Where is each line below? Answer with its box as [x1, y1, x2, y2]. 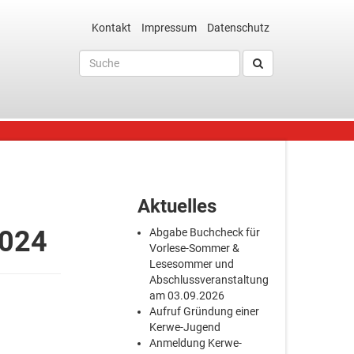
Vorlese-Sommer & [149, 242, 240, 254]
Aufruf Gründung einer [149, 305, 260, 318]
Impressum [141, 21, 197, 34]
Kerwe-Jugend [149, 321, 221, 333]
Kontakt [92, 21, 131, 34]
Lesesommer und [149, 258, 235, 270]
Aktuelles [137, 195, 217, 217]
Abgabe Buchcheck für [149, 226, 261, 239]
